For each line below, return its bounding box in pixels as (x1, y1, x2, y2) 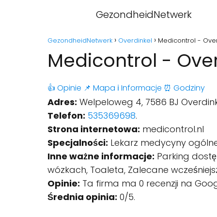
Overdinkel (118, 36, 152, 45)
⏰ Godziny (164, 82, 205, 93)
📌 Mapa (83, 82, 115, 93)
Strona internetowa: (47, 123, 140, 135)
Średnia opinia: (47, 191, 117, 203)
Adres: (47, 96, 77, 108)
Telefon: (47, 109, 85, 122)
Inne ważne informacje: (47, 150, 155, 162)
